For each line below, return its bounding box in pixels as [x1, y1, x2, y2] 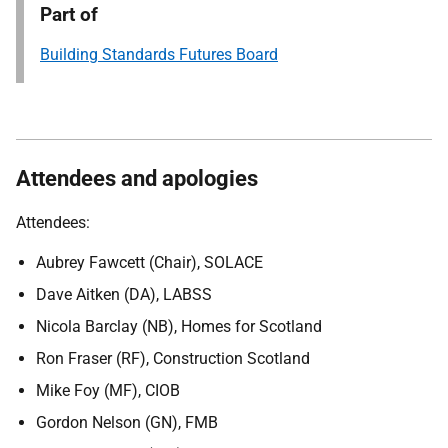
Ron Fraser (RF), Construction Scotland [36, 349, 310, 368]
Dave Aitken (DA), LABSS [36, 285, 212, 304]
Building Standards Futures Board [40, 45, 278, 64]
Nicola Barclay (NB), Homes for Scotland [36, 317, 322, 336]
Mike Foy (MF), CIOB [36, 381, 180, 400]
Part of [40, 3, 98, 26]
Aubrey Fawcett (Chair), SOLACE [36, 253, 263, 272]
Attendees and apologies [16, 166, 258, 191]
